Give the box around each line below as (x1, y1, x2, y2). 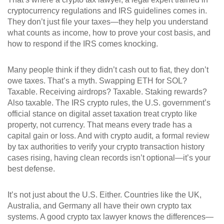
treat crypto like (141, 109, 197, 118)
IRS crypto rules (71, 98, 128, 107)
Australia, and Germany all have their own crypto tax (7, 201, 191, 210)
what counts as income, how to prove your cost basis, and (7, 28, 210, 37)
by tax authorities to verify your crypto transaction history (7, 142, 204, 151)
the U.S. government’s (132, 98, 210, 107)
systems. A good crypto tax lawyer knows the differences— (7, 212, 213, 221)
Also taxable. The (7, 98, 71, 107)
